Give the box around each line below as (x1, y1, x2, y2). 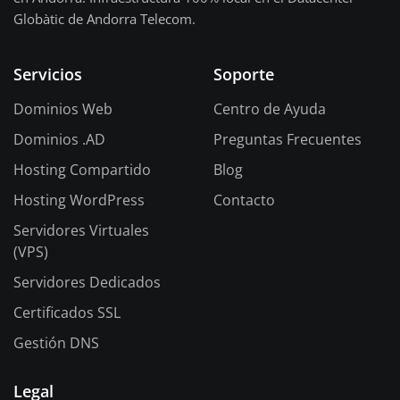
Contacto (213, 190, 275, 210)
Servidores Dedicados (13, 272, 161, 292)
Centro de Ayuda (213, 99, 326, 119)
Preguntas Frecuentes (213, 129, 362, 149)
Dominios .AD (13, 129, 105, 149)
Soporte (213, 63, 274, 85)
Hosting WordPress (13, 190, 145, 210)
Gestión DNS (13, 333, 99, 353)
